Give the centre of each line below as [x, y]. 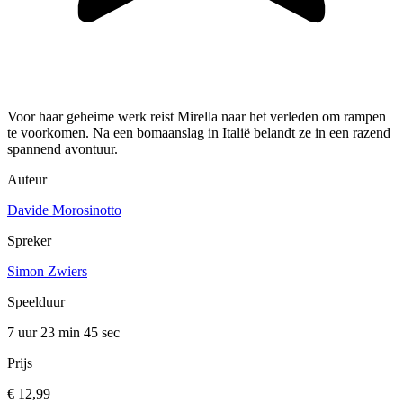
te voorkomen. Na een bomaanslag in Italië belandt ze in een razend [199, 133]
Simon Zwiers [47, 272]
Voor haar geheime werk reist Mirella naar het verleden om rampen [197, 117]
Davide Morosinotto [64, 210]
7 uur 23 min [45, 333]
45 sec [102, 333]
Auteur [27, 180]
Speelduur [36, 302]
